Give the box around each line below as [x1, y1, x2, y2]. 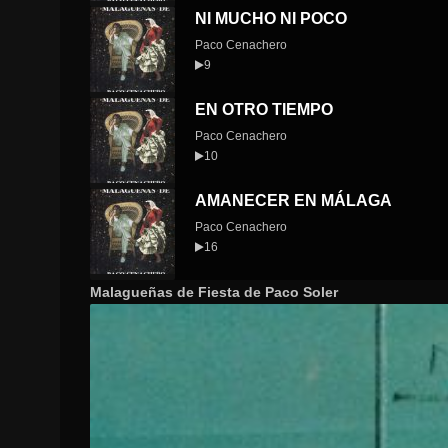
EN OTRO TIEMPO [195, 101, 333, 119]
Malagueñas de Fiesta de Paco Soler [90, 284, 338, 301]
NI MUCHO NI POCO [195, 10, 347, 28]
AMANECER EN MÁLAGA [195, 192, 392, 210]
